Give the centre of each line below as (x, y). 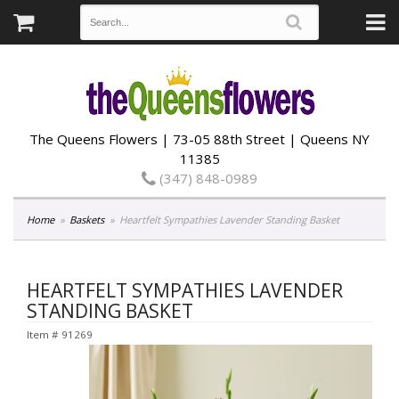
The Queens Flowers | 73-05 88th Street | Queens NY (199, 139)
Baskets (87, 220)
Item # (44, 334)
